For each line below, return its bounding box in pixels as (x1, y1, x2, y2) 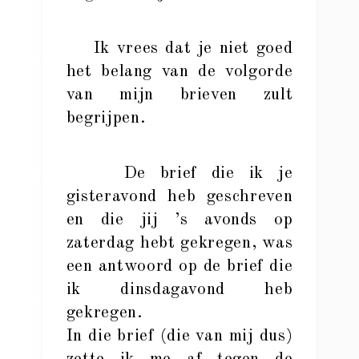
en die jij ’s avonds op (66, 212, 293, 228)
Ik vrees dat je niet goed (66, 40, 293, 57)
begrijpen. (66, 110, 147, 127)
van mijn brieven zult (66, 87, 293, 103)
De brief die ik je (66, 165, 293, 182)
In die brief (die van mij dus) (66, 328, 293, 345)
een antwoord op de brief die (66, 258, 293, 275)
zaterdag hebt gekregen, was (66, 235, 293, 252)
